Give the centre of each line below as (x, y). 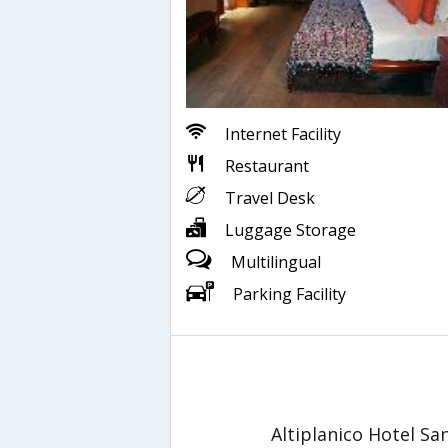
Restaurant (267, 165)
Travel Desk (270, 197)
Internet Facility (283, 133)
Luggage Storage (290, 229)
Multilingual (276, 261)
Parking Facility (289, 293)
